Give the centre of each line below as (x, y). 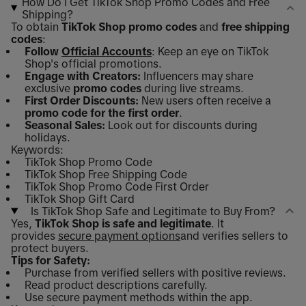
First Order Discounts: (82, 101)
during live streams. (193, 88)
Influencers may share (197, 76)
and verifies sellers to (234, 236)
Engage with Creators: (83, 76)
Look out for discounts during (181, 125)
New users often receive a (205, 101)
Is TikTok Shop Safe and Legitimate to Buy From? (153, 211)
